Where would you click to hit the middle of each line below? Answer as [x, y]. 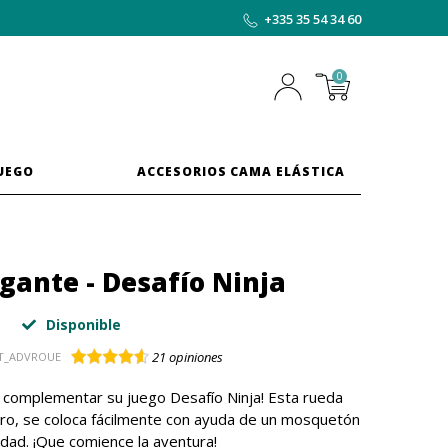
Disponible [81, 324]
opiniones [194, 357]
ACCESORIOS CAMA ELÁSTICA [240, 171]
